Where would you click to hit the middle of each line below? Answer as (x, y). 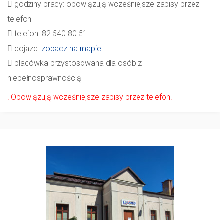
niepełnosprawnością (44, 78)
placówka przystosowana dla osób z (77, 63)
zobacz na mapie (71, 48)
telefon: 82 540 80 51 (50, 33)
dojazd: (27, 48)
